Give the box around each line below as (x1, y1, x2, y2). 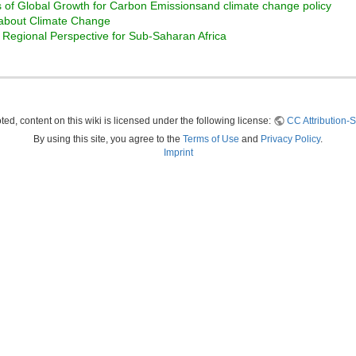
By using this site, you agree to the (33, 133, 183, 145)
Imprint (163, 147, 193, 159)
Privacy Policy (261, 133, 320, 145)
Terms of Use (183, 133, 239, 145)
